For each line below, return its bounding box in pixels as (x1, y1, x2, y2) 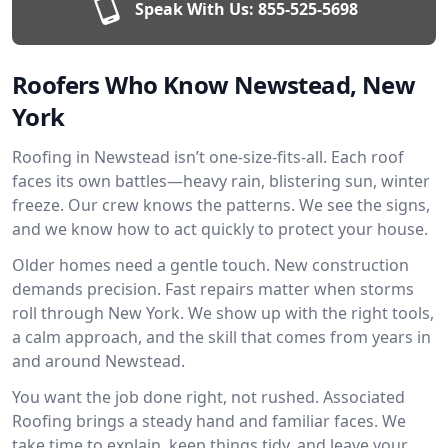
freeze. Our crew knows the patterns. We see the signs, (12, 194, 430, 216)
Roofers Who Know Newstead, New (12, 68, 415, 101)
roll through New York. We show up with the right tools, (12, 302, 434, 324)
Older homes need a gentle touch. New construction (12, 254, 409, 276)
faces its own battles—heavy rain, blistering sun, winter (12, 170, 430, 192)
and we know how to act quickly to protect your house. (12, 218, 428, 240)
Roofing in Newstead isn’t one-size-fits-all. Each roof (12, 146, 404, 168)
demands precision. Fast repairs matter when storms (12, 278, 414, 300)
